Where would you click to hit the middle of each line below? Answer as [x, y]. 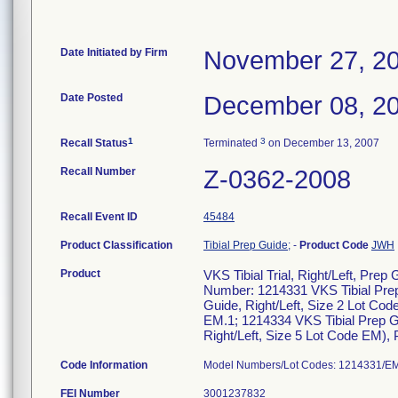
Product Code [335, 245]
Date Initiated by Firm [114, 52]
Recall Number [98, 171]
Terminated [232, 143]
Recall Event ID [99, 217]
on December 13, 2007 [322, 143]
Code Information [104, 365]
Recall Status [94, 143]
